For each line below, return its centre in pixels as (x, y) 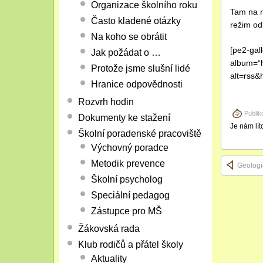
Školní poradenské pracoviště (139, 134)
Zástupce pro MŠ (126, 211)
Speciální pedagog (130, 195)
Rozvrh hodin (106, 102)
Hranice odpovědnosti (136, 84)
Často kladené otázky (136, 21)
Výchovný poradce (129, 148)
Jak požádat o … (126, 53)
